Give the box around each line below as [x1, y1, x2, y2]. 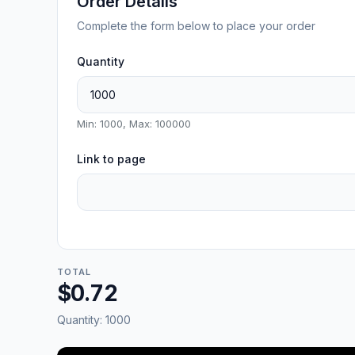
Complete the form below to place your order [77, 18, 315, 32]
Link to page [77, 151, 146, 166]
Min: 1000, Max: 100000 [77, 116, 191, 130]
